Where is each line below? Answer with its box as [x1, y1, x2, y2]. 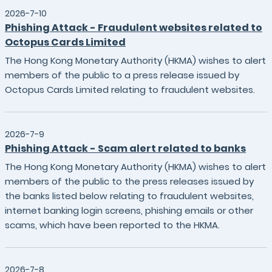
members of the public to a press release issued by [5, 69, 239, 81]
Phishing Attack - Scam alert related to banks [5, 141, 246, 155]
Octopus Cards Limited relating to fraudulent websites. [5, 83, 255, 96]
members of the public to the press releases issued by [5, 175, 254, 188]
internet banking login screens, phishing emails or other [5, 204, 253, 217]
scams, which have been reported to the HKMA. [5, 219, 220, 231]
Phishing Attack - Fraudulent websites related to [5, 21, 262, 35]
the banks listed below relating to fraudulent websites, [5, 189, 254, 202]
